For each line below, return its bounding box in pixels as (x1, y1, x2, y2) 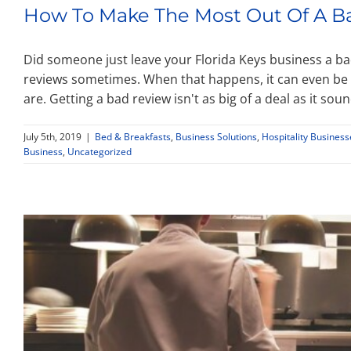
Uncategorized (67, 145, 132, 159)
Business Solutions (175, 130, 257, 144)
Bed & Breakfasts (95, 130, 171, 144)
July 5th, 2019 (24, 130, 81, 144)
